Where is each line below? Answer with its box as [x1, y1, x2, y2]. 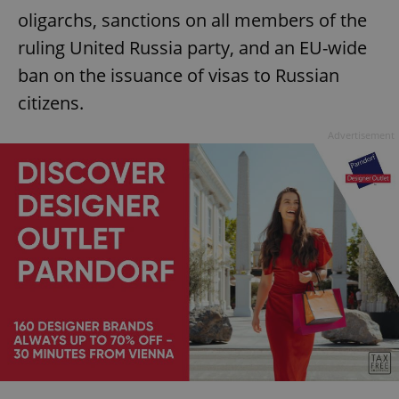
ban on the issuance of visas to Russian [18, 63, 339, 88]
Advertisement [328, 128, 395, 142]
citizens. [18, 91, 84, 116]
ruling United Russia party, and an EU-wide [18, 36, 367, 61]
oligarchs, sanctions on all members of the [18, 8, 367, 33]
